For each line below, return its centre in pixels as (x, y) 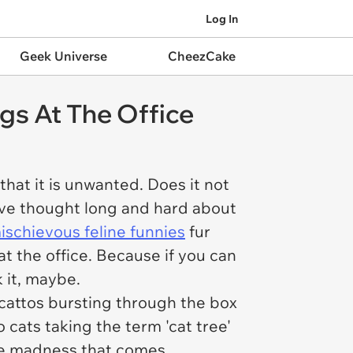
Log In (222, 19)
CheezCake (201, 56)
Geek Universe (63, 56)
